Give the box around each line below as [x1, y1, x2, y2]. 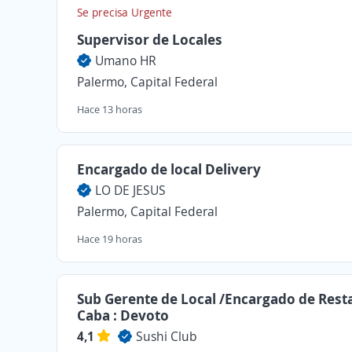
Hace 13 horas [77, 102, 142, 116]
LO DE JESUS [95, 181, 166, 199]
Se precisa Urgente [77, 5, 172, 20]
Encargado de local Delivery [77, 159, 261, 178]
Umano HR [95, 52, 156, 69]
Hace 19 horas [77, 232, 142, 246]
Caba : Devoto [77, 306, 169, 324]
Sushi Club [136, 328, 197, 345]
